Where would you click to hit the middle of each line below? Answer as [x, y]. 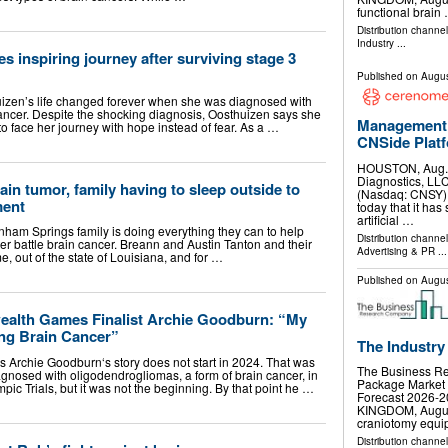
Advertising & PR [395, 250]
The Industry [400, 345]
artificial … [385, 219]
